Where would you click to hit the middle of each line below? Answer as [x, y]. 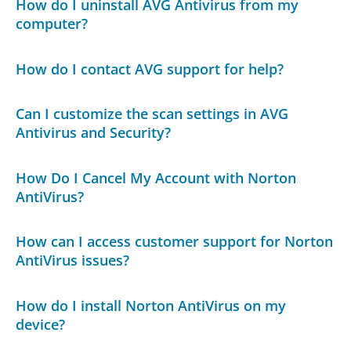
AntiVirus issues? [73, 261]
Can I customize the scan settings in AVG [152, 114]
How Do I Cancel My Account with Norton [156, 177]
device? [41, 324]
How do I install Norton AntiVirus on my [151, 306]
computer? [52, 24]
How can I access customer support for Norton [175, 242]
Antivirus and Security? [94, 133]
